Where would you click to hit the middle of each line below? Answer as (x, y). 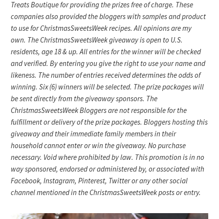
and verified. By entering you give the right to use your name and (108, 64)
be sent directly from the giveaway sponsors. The (84, 99)
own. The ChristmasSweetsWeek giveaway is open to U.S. (97, 40)
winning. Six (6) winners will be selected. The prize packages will (108, 87)
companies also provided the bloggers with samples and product (109, 17)
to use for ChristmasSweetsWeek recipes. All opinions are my (101, 28)
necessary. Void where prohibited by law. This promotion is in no (108, 157)
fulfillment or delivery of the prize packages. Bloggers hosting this (109, 122)
